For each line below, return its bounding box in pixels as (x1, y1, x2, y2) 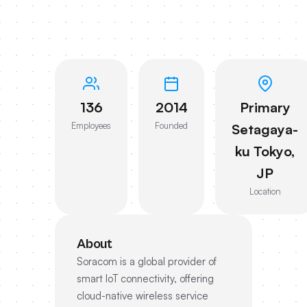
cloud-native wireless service (77, 289, 208, 302)
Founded (155, 120, 188, 131)
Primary (239, 99, 291, 116)
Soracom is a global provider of (77, 255, 217, 268)
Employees (71, 120, 111, 131)
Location (249, 186, 281, 197)
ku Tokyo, (235, 143, 295, 160)
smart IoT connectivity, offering (77, 272, 214, 285)
